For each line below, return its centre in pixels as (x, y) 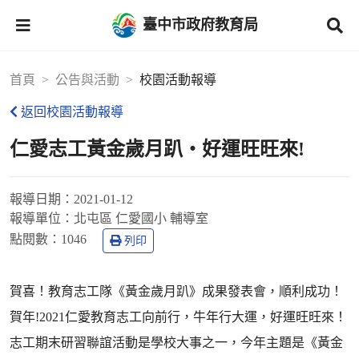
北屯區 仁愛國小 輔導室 (141, 218)
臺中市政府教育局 (200, 24)
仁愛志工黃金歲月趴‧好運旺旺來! (157, 149)
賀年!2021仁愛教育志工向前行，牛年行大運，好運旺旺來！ (178, 317)
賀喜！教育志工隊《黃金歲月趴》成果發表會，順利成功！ (176, 291)
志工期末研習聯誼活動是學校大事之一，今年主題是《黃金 (176, 343)
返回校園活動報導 (72, 112)
